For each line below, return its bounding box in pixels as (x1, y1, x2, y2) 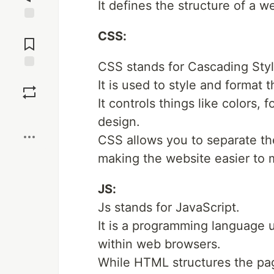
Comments (8, 34, 51, 45)
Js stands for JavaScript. (98, 200, 240, 215)
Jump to (13, 23, 46, 34)
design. (98, 114, 140, 129)
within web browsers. (98, 237, 221, 251)
